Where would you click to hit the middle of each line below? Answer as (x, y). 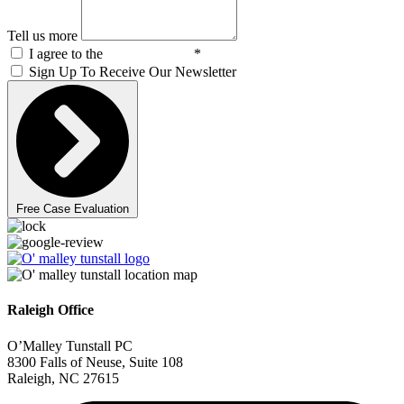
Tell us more (44, 36)
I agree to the (68, 54)
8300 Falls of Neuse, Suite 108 (95, 362)
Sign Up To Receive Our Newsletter (133, 72)
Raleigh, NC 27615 (63, 378)
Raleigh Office (50, 310)
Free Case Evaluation (73, 209)
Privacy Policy (150, 54)
